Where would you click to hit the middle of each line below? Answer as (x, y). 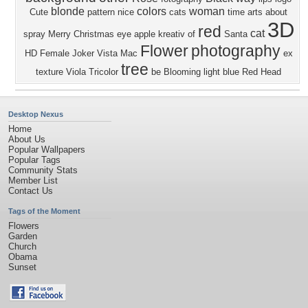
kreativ (171, 34)
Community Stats (43, 170)
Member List (33, 180)
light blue (221, 72)
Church (22, 246)
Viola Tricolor (92, 72)
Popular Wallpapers (47, 150)
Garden (23, 236)
